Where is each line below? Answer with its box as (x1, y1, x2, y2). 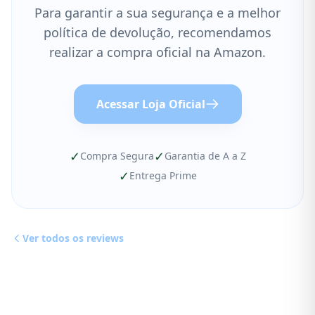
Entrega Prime (129, 169, 197, 182)
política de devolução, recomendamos (44, 24, 271, 41)
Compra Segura (79, 149, 154, 162)
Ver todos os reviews (22, 231, 124, 245)
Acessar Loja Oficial (96, 96, 205, 112)
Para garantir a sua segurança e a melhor (34, 4, 281, 21)
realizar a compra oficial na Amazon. (49, 44, 266, 60)
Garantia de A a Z (164, 149, 246, 162)
